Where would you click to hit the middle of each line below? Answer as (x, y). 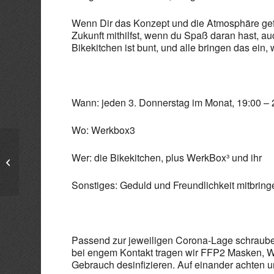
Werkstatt (39, 168)
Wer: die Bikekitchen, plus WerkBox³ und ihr (167, 157)
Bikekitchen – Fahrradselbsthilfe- (82, 155)
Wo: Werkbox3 (104, 130)
